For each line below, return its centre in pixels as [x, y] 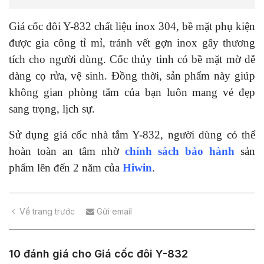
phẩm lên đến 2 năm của [66, 168]
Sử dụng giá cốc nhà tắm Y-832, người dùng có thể [132, 135]
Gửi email [113, 212]
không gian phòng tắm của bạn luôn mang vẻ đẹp [132, 93]
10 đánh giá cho [52, 254]
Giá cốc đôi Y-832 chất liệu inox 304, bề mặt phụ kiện [132, 27]
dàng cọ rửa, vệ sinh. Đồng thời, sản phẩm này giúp [132, 76]
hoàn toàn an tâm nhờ [67, 151]
